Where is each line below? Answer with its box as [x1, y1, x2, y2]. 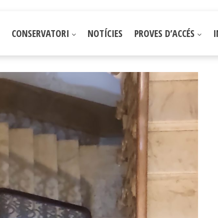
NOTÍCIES [88, 26, 123, 40]
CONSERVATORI [12, 26, 72, 40]
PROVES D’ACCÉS [134, 26, 197, 40]
